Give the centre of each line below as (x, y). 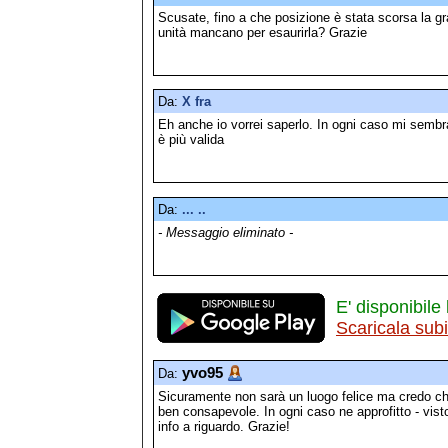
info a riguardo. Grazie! (224, 427)
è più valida (191, 140)
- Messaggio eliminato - (225, 232)
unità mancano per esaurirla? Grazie (262, 32)
